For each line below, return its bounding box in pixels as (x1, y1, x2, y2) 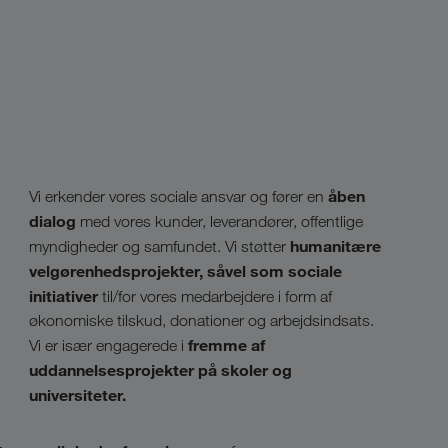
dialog (29, 211, 76, 231)
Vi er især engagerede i (29, 336, 188, 355)
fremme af (188, 335, 265, 355)
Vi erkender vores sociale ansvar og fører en (29, 187, 328, 206)
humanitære (290, 236, 381, 256)
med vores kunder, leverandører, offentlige (76, 212, 363, 231)
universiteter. (29, 385, 126, 405)
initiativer (29, 286, 98, 306)
